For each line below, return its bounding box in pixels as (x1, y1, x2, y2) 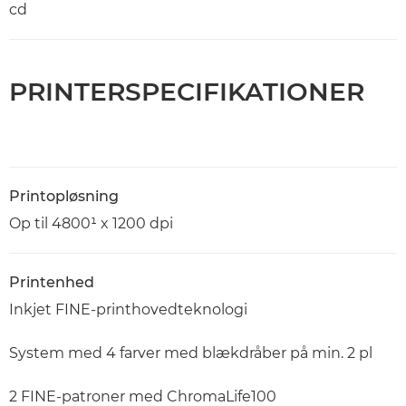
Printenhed (9, 274, 94, 292)
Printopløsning (9, 188, 119, 206)
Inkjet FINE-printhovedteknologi (9, 301, 247, 319)
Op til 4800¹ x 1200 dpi (9, 215, 173, 233)
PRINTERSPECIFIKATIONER (9, 76, 364, 108)
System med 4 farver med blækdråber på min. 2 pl (9, 344, 372, 362)
